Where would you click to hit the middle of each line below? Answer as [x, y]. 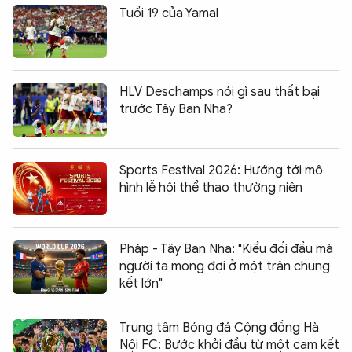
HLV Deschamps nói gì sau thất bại [220, 92]
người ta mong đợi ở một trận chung [225, 266]
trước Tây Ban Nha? [176, 109]
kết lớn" [141, 283]
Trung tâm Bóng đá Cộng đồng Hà [219, 327]
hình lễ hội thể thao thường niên [211, 187]
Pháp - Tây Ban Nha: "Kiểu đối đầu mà [226, 249]
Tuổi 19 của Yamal [169, 13]
